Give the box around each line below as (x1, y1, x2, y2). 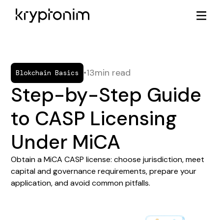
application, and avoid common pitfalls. (11, 178, 151, 188)
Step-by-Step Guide (11, 82, 202, 108)
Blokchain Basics (16, 68, 79, 77)
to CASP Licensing (11, 106, 177, 131)
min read (95, 67, 131, 79)
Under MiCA (11, 129, 121, 155)
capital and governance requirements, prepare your (11, 166, 197, 176)
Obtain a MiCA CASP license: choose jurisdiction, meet (11, 154, 205, 165)
